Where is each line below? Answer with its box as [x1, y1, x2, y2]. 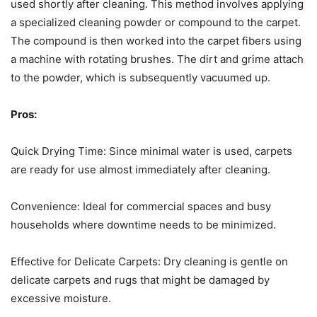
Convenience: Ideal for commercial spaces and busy [11, 199, 271, 213]
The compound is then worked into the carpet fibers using [11, 33, 301, 47]
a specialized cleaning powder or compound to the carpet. [11, 15, 301, 29]
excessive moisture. [11, 291, 111, 305]
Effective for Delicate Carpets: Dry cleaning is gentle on [11, 254, 288, 268]
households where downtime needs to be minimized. [11, 217, 276, 231]
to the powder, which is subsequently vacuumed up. [11, 70, 270, 84]
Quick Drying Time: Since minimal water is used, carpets [11, 144, 292, 158]
